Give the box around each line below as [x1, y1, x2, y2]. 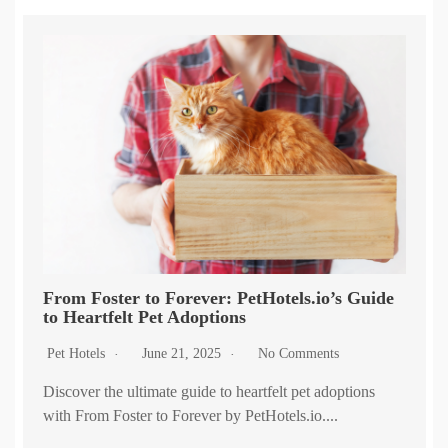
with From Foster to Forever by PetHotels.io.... [42, 407, 338, 425]
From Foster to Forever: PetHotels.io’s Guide [42, 288, 394, 309]
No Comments [257, 346, 339, 362]
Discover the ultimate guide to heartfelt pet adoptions [42, 383, 375, 401]
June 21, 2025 [141, 346, 225, 362]
